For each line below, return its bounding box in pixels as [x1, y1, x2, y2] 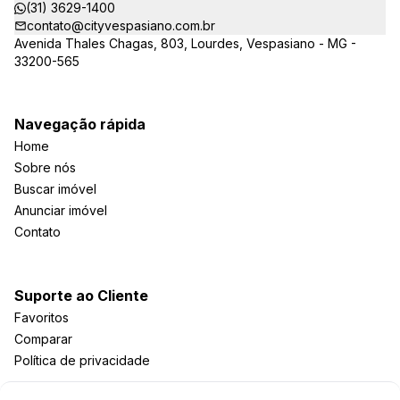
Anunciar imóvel [14, 203, 107, 218]
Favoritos [14, 310, 69, 325]
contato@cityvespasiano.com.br [27, 18, 215, 33]
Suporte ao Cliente [14, 287, 148, 304]
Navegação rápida [14, 115, 146, 133]
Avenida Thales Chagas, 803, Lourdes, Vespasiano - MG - [14, 36, 356, 51]
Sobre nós [14, 160, 76, 175]
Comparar [14, 331, 72, 346]
